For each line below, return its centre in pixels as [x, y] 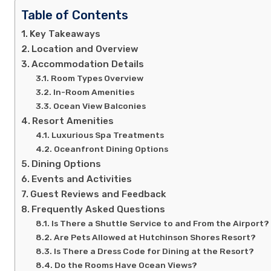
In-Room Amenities [93, 92]
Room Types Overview [97, 78]
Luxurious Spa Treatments [107, 135]
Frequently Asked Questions [99, 210]
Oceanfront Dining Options [111, 149]
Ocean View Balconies [99, 106]
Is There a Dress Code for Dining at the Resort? [154, 251]
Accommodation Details [88, 64]
